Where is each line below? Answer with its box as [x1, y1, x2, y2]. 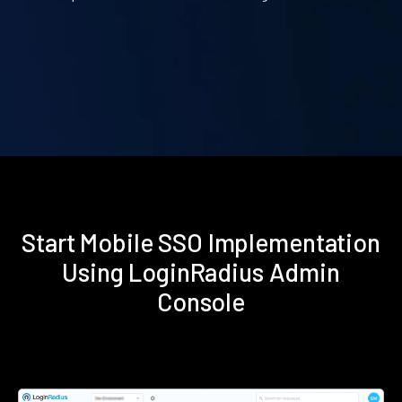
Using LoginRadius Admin [62, 256, 340, 287]
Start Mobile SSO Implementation [22, 226, 380, 258]
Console [156, 285, 246, 317]
